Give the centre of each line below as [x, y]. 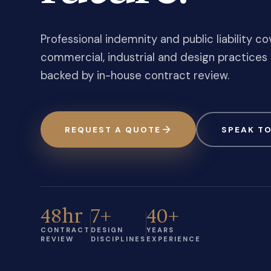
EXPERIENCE [174, 239]
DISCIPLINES [119, 239]
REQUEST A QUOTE [113, 129]
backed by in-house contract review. [135, 76]
